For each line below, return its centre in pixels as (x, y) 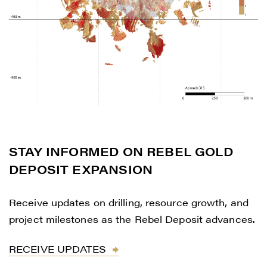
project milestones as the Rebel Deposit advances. (132, 219)
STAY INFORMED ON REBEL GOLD (121, 151)
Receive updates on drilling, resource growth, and (129, 202)
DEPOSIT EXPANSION (81, 169)
